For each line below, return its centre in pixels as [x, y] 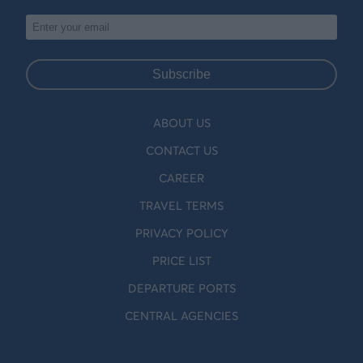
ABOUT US [181, 124]
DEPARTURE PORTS [181, 289]
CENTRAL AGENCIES [181, 316]
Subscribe [181, 75]
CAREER [181, 179]
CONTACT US [181, 151]
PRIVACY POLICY [181, 234]
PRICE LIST [181, 261]
